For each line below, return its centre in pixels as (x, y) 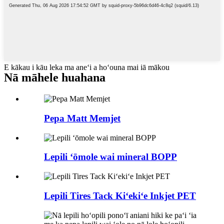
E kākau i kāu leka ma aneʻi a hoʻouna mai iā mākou (87, 67)
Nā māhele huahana (55, 78)
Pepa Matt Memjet (82, 118)
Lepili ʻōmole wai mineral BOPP (110, 157)
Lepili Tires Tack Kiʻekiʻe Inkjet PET (120, 195)
